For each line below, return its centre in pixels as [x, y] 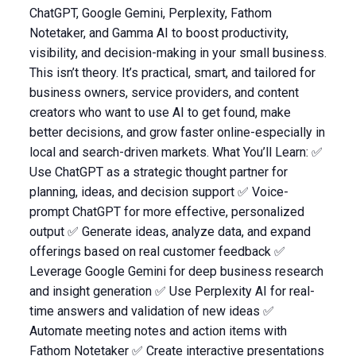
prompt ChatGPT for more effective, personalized [166, 212]
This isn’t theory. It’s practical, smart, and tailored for [172, 73]
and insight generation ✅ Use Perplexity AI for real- [172, 291]
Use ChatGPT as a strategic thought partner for [158, 172]
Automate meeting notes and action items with [158, 331]
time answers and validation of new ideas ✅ [151, 311]
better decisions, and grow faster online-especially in [177, 132]
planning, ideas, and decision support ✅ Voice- [159, 192]
